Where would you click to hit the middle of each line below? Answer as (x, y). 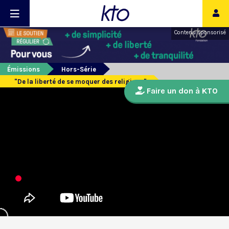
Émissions (24, 70)
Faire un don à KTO (181, 91)
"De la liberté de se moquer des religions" (81, 82)
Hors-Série (79, 70)
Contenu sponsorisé (200, 32)
